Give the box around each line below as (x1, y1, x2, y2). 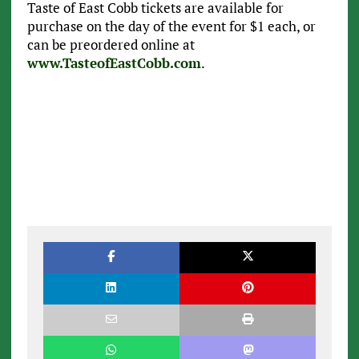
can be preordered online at (26, 34, 195, 54)
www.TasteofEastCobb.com (26, 53, 201, 72)
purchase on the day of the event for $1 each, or (26, 16, 316, 35)
